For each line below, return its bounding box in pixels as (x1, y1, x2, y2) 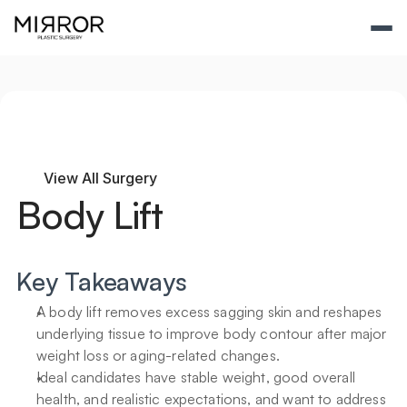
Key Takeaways (16, 265, 187, 297)
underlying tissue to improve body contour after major (36, 324, 387, 342)
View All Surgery (44, 169, 157, 187)
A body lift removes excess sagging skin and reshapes (36, 303, 382, 321)
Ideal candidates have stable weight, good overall (36, 368, 355, 386)
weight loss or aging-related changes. (36, 346, 280, 364)
